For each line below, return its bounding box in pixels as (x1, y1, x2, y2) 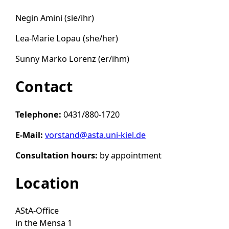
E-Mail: (15, 129, 45, 141)
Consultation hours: (15, 150, 100, 162)
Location (15, 173, 80, 193)
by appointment (100, 150, 162, 162)
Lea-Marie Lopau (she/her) (15, 33, 118, 44)
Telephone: (15, 108, 63, 120)
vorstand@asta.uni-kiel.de (45, 129, 146, 141)
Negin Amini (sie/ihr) (15, 12, 94, 24)
